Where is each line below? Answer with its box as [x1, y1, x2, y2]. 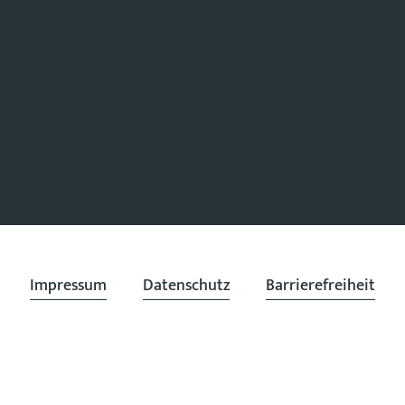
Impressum [30, 272, 107, 299]
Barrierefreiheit [266, 272, 375, 299]
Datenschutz [143, 272, 230, 299]
